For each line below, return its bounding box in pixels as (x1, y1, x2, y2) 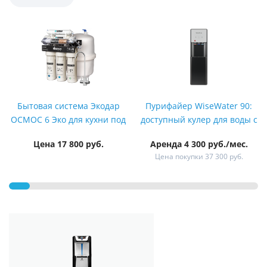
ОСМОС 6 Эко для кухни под (11, 115, 126, 125)
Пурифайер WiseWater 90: (145, 101, 252, 111)
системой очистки (162, 129, 236, 138)
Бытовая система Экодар (17, 101, 120, 111)
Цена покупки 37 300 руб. (154, 153, 243, 161)
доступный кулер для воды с (140, 115, 257, 125)
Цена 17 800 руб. (33, 139, 104, 149)
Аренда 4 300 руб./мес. (150, 139, 248, 149)
